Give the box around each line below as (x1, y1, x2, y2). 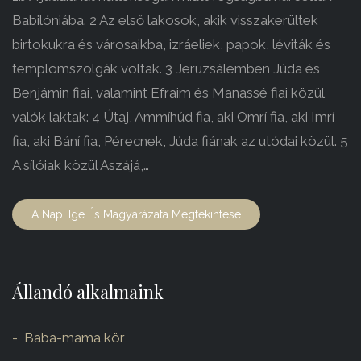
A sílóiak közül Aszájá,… (12, 157, 149, 174)
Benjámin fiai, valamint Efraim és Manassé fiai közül (12, 85, 324, 102)
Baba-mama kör (24, 330, 125, 346)
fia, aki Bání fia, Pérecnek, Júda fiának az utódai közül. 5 (12, 133, 348, 150)
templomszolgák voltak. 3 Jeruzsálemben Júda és (12, 60, 320, 77)
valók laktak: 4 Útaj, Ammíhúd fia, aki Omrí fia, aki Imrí (12, 109, 334, 126)
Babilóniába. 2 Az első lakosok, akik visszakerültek (12, 12, 318, 29)
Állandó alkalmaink (12, 280, 164, 305)
